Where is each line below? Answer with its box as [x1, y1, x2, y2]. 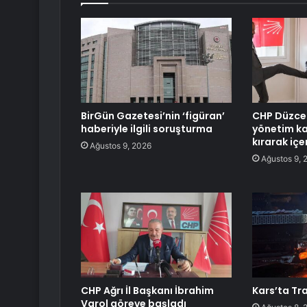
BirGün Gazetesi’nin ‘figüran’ [81, 109, 225, 123]
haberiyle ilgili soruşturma [81, 122, 212, 136]
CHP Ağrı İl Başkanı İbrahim [81, 284, 214, 298]
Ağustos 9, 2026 [90, 140, 151, 151]
